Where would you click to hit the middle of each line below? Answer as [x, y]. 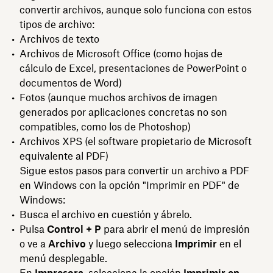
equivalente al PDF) [64, 156]
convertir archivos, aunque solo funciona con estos [136, 9]
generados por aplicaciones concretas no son [123, 112]
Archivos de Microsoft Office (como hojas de [121, 53]
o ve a [34, 243]
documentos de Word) [71, 83]
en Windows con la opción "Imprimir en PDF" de [129, 185]
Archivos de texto [59, 39]
